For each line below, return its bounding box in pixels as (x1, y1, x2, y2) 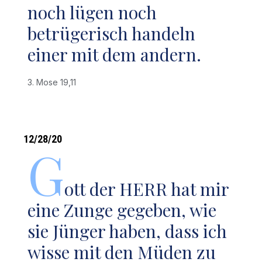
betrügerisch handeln (27, 22, 196, 45)
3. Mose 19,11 (27, 77, 81, 87)
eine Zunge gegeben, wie (27, 198, 217, 222)
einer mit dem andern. (27, 43, 202, 66)
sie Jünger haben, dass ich (27, 219, 227, 243)
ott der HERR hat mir (64, 177, 229, 201)
